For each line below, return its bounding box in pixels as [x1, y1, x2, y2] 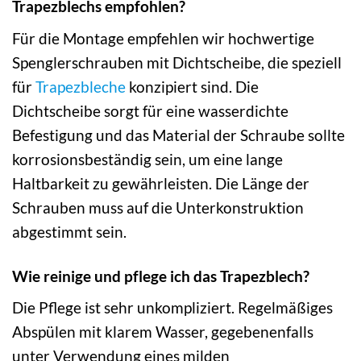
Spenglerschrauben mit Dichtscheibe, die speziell [12, 52, 342, 72]
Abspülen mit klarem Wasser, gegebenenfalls [12, 322, 313, 342]
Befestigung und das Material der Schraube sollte [12, 125, 345, 144]
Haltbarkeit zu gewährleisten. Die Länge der [12, 173, 309, 193]
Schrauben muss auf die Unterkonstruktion [12, 197, 304, 217]
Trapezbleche [35, 77, 126, 96]
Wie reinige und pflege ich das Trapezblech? [12, 266, 309, 285]
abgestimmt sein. [12, 222, 127, 241]
